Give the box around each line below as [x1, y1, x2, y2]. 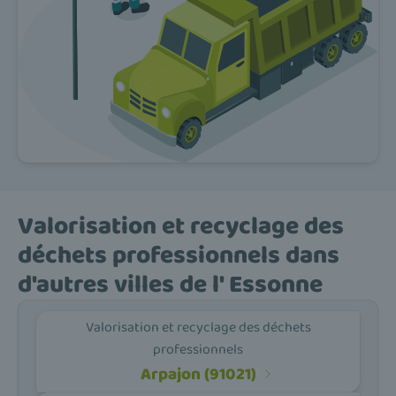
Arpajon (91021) [140, 360, 256, 388]
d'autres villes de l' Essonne [18, 265, 323, 305]
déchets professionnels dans [18, 236, 339, 276]
